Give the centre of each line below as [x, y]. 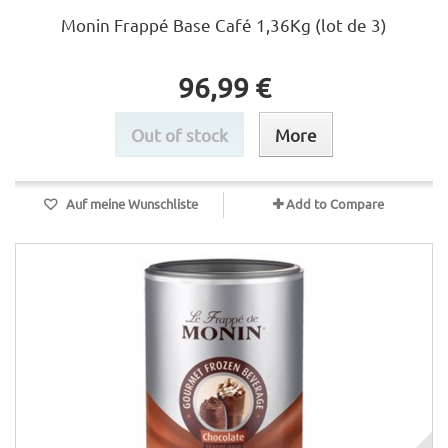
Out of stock [179, 134]
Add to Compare [335, 203]
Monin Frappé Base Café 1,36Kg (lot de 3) [224, 24]
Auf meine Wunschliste [130, 203]
